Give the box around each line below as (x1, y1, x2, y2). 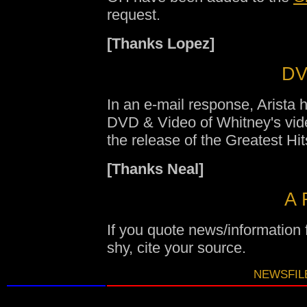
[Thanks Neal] (107, 160, 204, 177)
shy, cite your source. (107, 239, 246, 256)
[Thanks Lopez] (107, 35, 214, 52)
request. (107, 6, 160, 23)
